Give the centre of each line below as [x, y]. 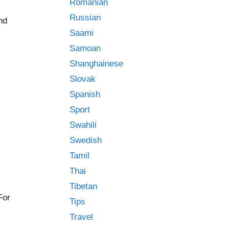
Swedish [86, 140]
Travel [81, 217]
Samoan [85, 48]
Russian [85, 18]
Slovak [83, 79]
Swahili [83, 125]
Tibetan [83, 186]
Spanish [85, 94]
